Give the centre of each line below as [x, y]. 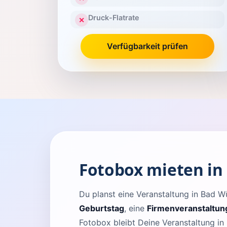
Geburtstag [102, 208]
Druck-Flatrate [113, 18]
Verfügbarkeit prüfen [148, 46]
